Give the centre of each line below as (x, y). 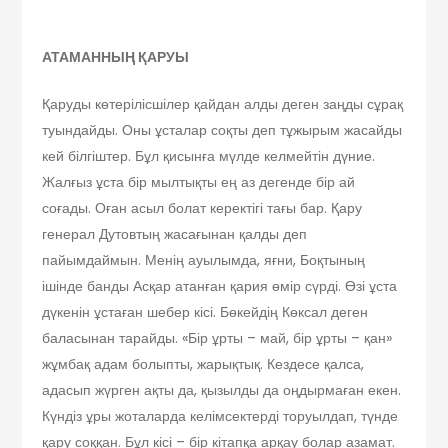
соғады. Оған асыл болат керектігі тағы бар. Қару (202, 207)
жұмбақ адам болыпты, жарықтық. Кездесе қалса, (203, 363)
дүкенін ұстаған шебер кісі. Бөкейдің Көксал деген (205, 311)
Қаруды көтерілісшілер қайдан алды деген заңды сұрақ (223, 103)
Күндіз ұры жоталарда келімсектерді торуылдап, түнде (220, 415)
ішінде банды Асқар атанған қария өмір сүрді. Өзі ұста (220, 285)
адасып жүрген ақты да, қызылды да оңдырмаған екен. (222, 389)
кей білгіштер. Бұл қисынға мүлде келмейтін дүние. (209, 155)
